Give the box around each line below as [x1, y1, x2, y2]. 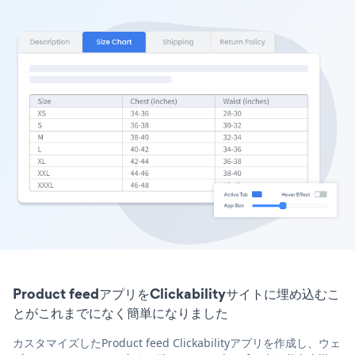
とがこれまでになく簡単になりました [13, 303, 228, 323]
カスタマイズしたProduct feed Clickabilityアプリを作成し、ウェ [13, 335, 341, 351]
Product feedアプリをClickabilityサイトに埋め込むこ [13, 284, 340, 304]
